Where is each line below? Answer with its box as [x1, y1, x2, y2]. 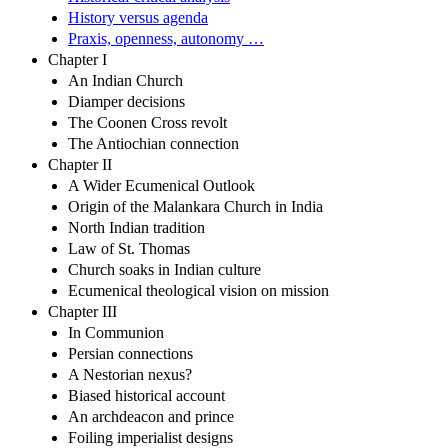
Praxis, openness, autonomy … [68, 29, 264, 47]
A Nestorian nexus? [68, 365, 192, 383]
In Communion [68, 323, 164, 341]
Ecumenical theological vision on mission [68, 281, 329, 299]
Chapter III [48, 302, 117, 320]
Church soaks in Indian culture [68, 260, 261, 278]
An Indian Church [68, 71, 183, 89]
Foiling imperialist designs [68, 428, 233, 446]
